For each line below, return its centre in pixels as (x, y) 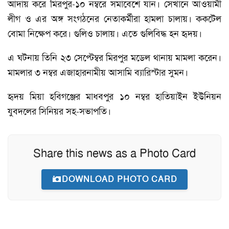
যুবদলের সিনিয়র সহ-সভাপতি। (59, 111)
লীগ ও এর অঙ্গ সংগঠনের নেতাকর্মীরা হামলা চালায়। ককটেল (114, 19)
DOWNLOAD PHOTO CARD (120, 179)
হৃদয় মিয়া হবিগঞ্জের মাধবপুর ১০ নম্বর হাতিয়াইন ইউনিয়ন (114, 97)
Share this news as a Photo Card (114, 153)
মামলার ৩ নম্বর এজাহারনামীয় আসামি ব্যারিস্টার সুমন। (98, 73)
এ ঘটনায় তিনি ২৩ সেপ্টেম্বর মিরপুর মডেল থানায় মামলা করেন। (114, 58)
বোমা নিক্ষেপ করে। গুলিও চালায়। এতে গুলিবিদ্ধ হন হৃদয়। (105, 34)
